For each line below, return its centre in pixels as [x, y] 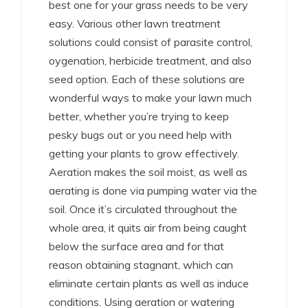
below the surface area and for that [136, 246]
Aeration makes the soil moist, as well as [148, 172]
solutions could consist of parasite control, [151, 42]
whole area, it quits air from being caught [148, 227]
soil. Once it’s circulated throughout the [143, 209]
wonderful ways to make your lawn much [150, 97]
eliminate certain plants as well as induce [149, 283]
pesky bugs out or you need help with [140, 134]
